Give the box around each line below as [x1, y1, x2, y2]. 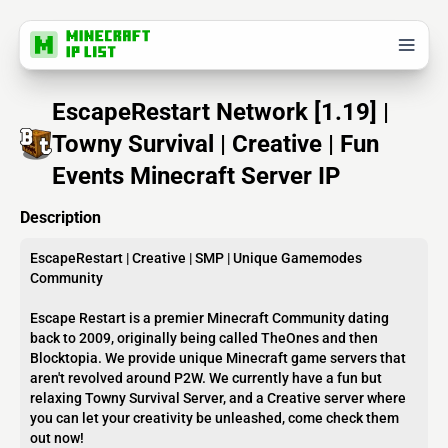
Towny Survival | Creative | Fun [52, 130, 379, 158]
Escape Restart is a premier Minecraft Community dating [30, 310, 389, 326]
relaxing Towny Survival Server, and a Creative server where [30, 390, 406, 406]
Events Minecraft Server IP [52, 162, 340, 190]
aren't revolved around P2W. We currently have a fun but [30, 370, 382, 386]
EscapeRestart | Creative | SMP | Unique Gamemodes [30, 250, 362, 266]
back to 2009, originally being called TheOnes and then [30, 330, 378, 346]
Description [20, 208, 101, 227]
